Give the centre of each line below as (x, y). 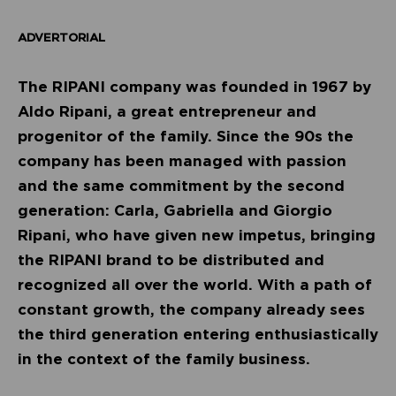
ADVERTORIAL (61, 38)
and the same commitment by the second (181, 186)
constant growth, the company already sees (191, 310)
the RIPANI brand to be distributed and (171, 260)
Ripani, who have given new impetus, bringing (197, 236)
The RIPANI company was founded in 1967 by (194, 87)
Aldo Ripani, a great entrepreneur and (167, 112)
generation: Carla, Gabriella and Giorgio (175, 211)
